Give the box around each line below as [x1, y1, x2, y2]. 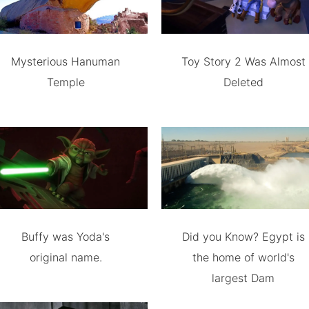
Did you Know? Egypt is [181, 230, 305, 243]
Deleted [223, 75, 263, 90]
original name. [29, 250, 102, 264]
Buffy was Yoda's [21, 230, 110, 243]
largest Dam [212, 271, 275, 285]
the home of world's [192, 250, 295, 264]
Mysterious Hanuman [11, 54, 121, 69]
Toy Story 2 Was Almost [181, 54, 306, 69]
